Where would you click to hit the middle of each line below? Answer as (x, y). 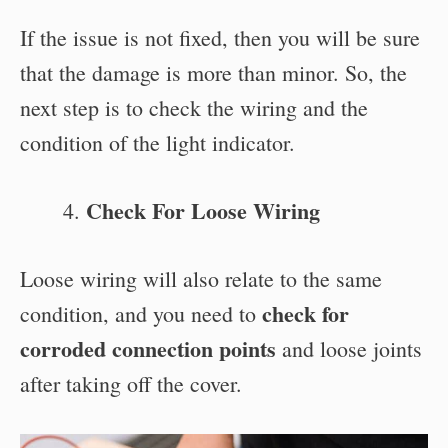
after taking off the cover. (131, 383)
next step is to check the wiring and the (194, 107)
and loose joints (349, 348)
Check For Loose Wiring (203, 210)
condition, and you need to (141, 313)
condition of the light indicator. (157, 142)
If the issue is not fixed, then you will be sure (220, 37)
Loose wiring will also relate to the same (201, 278)
